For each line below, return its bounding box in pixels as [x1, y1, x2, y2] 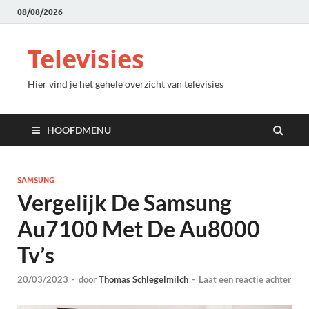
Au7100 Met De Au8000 [17, 215, 260, 242]
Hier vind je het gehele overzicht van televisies [28, 78, 223, 90]
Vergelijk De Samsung [17, 189, 232, 216]
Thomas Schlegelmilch [99, 274, 188, 286]
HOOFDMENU [47, 124, 111, 136]
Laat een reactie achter [199, 274, 291, 286]
